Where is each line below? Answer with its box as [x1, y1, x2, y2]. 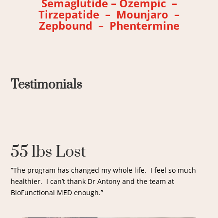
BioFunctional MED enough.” [11, 188, 104, 197]
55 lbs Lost [11, 142, 86, 162]
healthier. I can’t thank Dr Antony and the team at [11, 177, 175, 186]
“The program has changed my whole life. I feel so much [11, 165, 197, 175]
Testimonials [11, 77, 82, 93]
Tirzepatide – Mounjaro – [38, 7, 180, 21]
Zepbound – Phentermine [38, 18, 180, 33]
